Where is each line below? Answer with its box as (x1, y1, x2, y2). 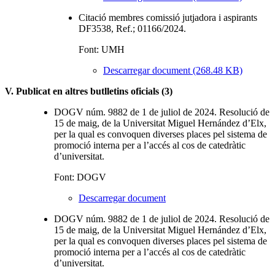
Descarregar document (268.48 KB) (103, 64, 242, 76)
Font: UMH (79, 44, 125, 55)
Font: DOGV (54, 171, 106, 182)
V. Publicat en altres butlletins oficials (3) (5, 85, 172, 96)
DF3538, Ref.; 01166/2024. (79, 23, 186, 34)
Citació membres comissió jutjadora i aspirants (79, 12, 257, 23)
